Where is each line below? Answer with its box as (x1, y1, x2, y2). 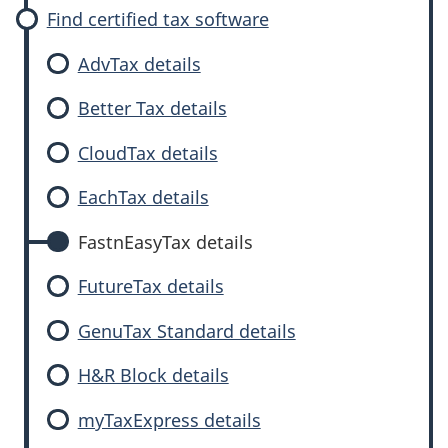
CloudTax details (77, 140, 218, 165)
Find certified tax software (46, 7, 269, 31)
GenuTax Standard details (77, 318, 296, 343)
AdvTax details (77, 51, 201, 76)
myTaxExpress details (77, 407, 261, 432)
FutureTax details (77, 274, 224, 298)
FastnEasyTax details (77, 229, 253, 254)
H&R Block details (77, 363, 229, 387)
